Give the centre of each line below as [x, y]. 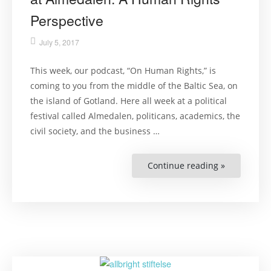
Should [239, 191]
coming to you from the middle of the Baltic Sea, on [134, 85]
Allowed [241, 207]
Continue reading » [186, 165]
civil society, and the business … [95, 131]
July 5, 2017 [59, 42]
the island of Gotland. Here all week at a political [129, 100]
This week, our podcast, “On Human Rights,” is [123, 70]
